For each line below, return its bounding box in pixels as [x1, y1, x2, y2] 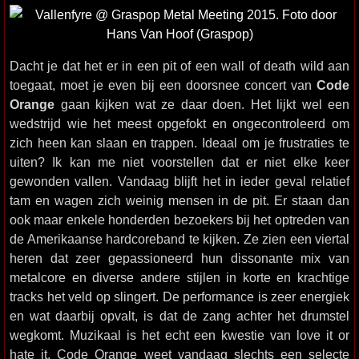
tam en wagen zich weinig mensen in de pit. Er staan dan [10, 193, 349, 208]
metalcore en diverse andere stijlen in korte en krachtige [10, 270, 349, 284]
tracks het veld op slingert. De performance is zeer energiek [10, 289, 349, 304]
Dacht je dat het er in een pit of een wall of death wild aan [10, 58, 349, 73]
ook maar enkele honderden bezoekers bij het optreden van [10, 212, 349, 227]
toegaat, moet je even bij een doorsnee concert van [10, 78, 317, 92]
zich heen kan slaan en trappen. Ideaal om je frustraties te [10, 135, 349, 150]
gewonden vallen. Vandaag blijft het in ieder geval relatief [10, 174, 349, 188]
